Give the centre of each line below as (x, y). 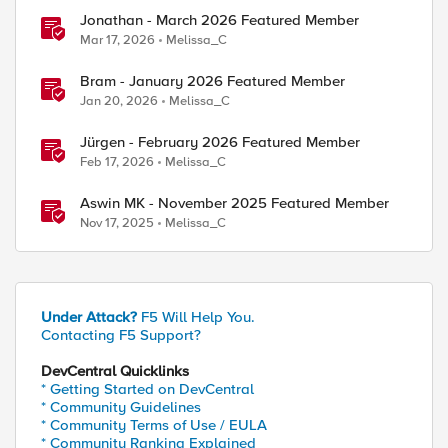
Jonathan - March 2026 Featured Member (219, 20)
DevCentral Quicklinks (115, 371)
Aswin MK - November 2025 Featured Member (234, 203)
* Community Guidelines (121, 407)
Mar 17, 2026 (117, 40)
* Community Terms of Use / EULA (154, 425)
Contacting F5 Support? (121, 335)
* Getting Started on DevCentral (147, 389)
